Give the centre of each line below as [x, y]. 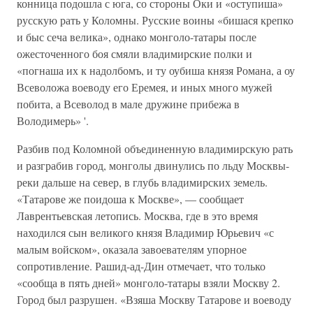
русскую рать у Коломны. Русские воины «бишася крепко [155, 20]
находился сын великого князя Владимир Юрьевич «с [145, 232]
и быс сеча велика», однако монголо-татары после [137, 37]
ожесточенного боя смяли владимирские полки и [134, 53]
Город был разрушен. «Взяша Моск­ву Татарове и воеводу [154, 299]
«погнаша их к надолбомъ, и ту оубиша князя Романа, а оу [156, 70]
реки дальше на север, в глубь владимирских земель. [142, 182]
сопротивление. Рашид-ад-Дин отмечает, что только [141, 266]
